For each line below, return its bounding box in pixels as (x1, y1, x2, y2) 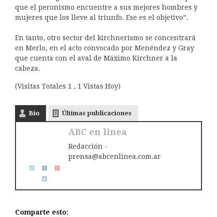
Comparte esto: (15, 208, 68, 216)
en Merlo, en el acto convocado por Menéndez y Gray (15, 44, 194, 52)
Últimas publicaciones (62, 109, 132, 117)
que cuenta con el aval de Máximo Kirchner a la (15, 54, 177, 62)
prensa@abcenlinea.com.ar (68, 153, 161, 160)
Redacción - (68, 142, 108, 150)
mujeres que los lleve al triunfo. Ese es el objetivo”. (15, 13, 188, 21)
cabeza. (15, 64, 40, 72)
